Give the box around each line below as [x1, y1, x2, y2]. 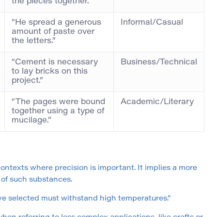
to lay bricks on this [12, 68, 88, 76]
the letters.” [12, 37, 56, 46]
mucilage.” [12, 117, 51, 125]
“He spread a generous [12, 19, 101, 27]
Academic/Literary [121, 98, 194, 107]
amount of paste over [12, 28, 94, 36]
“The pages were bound [12, 98, 105, 107]
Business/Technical [121, 59, 197, 67]
